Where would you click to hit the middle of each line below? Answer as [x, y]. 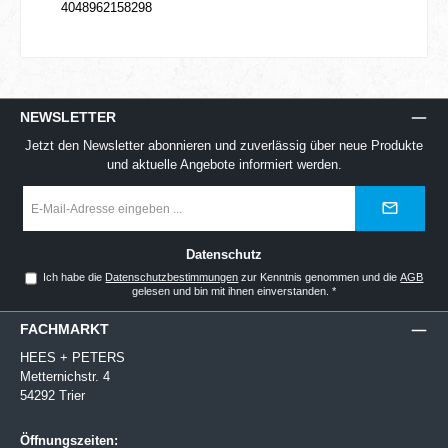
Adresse [42, 221]
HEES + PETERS [72, 357]
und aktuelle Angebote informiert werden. [224, 164]
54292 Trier [52, 395]
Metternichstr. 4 [65, 376]
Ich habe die [74, 276]
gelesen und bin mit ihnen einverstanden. [231, 290]
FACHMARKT [64, 329]
